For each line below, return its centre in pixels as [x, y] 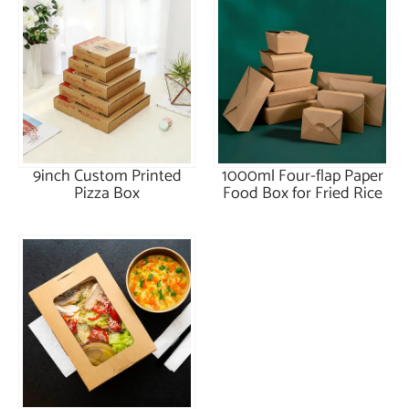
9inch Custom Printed [107, 176]
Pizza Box [107, 193]
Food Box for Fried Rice [302, 193]
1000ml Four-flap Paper [302, 176]
